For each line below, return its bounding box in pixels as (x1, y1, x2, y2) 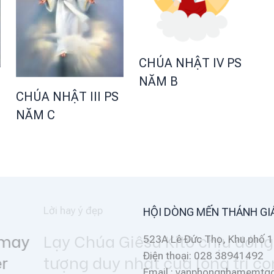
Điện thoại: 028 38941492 (143, 250, 264, 262)
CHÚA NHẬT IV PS (138, 55, 242, 70)
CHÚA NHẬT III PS (16, 89, 119, 104)
